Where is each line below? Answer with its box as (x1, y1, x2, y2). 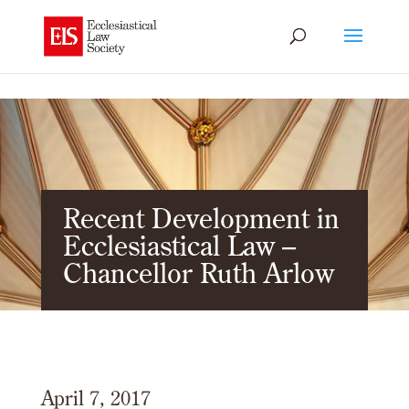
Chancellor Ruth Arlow (62, 255, 334, 290)
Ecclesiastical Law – (62, 227, 296, 263)
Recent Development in (62, 200, 340, 236)
